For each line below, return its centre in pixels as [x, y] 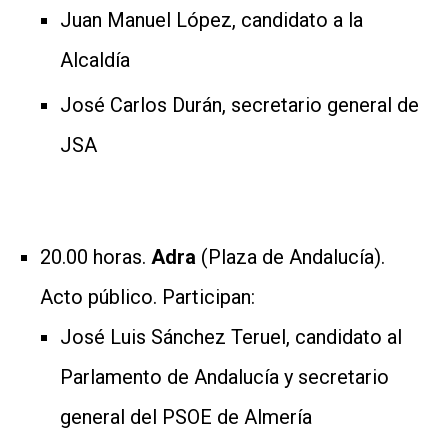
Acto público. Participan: [147, 296]
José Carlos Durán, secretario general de [239, 104]
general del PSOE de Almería [186, 416]
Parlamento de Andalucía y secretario [224, 376]
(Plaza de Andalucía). [293, 256]
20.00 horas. [95, 256]
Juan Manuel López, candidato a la [211, 19]
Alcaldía [95, 59]
